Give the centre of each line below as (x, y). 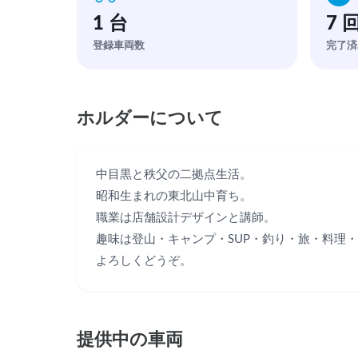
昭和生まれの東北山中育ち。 (174, 196)
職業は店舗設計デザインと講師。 (186, 218)
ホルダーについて (150, 118)
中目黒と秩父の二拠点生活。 (174, 175)
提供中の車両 (130, 340)
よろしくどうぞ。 (144, 261)
